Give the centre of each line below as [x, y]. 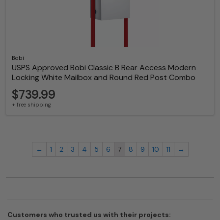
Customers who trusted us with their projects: [89, 214]
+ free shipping [31, 104]
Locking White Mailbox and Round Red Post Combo [104, 77]
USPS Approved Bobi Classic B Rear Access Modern [104, 67]
